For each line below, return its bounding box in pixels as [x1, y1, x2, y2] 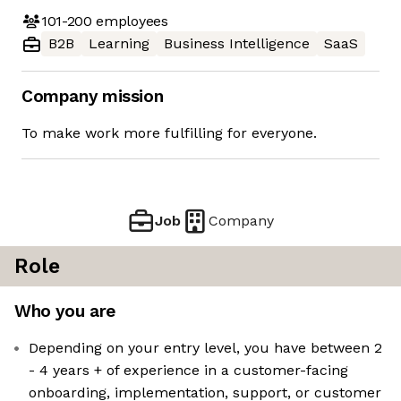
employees [91, 12, 168, 30]
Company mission [21, 86, 164, 107]
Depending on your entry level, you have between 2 [29, 339, 382, 357]
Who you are [14, 301, 115, 322]
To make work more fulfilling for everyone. [21, 124, 317, 142]
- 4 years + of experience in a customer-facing [29, 362, 348, 380]
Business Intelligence [164, 35, 310, 53]
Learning [89, 35, 149, 53]
